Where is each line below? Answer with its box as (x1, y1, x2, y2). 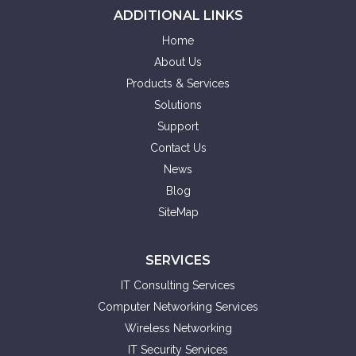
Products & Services (126, 77, 230, 90)
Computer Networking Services (98, 300, 258, 313)
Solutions (154, 99, 202, 111)
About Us (154, 56, 202, 68)
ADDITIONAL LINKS (113, 8, 243, 23)
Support (157, 120, 199, 133)
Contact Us (149, 141, 207, 154)
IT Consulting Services (121, 279, 235, 292)
